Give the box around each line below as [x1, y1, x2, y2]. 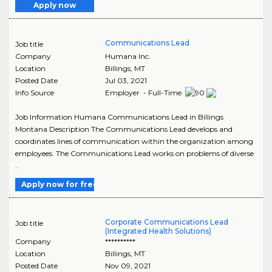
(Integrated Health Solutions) [104, 226, 211, 236]
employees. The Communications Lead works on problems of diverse [15, 149, 254, 158]
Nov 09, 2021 [104, 261, 151, 271]
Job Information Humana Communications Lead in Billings [15, 112, 223, 122]
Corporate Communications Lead [104, 217, 228, 227]
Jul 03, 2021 [104, 75, 147, 85]
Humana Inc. [104, 51, 151, 61]
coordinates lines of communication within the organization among [15, 137, 253, 146]
